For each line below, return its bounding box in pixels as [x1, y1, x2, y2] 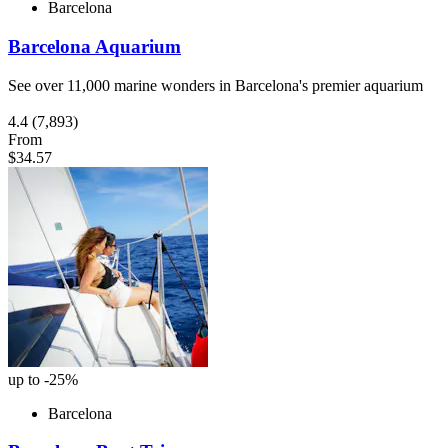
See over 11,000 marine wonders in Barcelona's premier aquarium [8, 76, 423, 94]
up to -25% [8, 370, 78, 388]
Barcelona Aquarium [8, 35, 181, 57]
